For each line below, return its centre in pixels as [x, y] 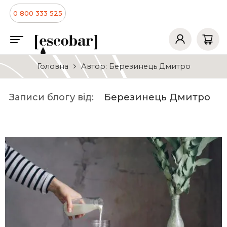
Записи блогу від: [53, 97]
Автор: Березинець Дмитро [136, 66]
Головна [52, 66]
